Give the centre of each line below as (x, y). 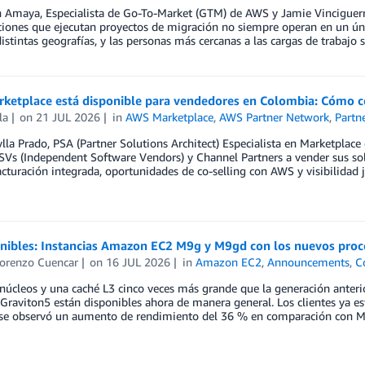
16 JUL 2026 (139, 262)
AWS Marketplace (170, 117)
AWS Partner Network (275, 117)
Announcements (309, 262)
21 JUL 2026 (68, 117)
